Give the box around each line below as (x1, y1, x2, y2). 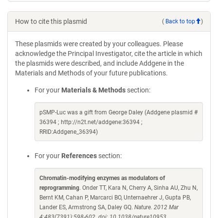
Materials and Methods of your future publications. (15, 69, 168, 77)
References (61, 152, 97, 160)
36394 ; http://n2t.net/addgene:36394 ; (39, 119, 143, 126)
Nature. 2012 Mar (134, 204, 179, 211)
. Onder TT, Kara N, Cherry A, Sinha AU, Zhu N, (79, 184, 198, 191)
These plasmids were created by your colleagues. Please (15, 40, 183, 48)
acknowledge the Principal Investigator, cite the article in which (15, 50, 202, 57)
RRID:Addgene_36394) (39, 128, 98, 135)
